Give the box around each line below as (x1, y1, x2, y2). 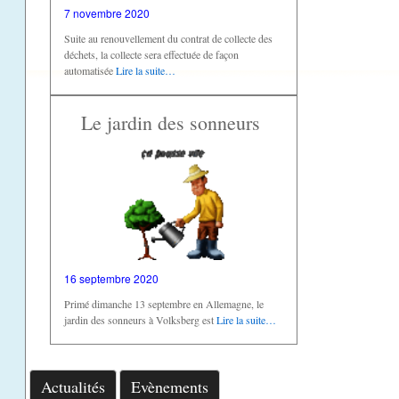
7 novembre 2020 (63, 5, 150, 21)
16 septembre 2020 (63, 270, 159, 286)
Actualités (40, 375, 105, 397)
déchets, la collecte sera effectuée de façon (63, 47, 239, 62)
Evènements (130, 375, 208, 397)
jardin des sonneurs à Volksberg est (63, 312, 216, 327)
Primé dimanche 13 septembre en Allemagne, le (63, 296, 264, 311)
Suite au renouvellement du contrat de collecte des (63, 31, 273, 46)
